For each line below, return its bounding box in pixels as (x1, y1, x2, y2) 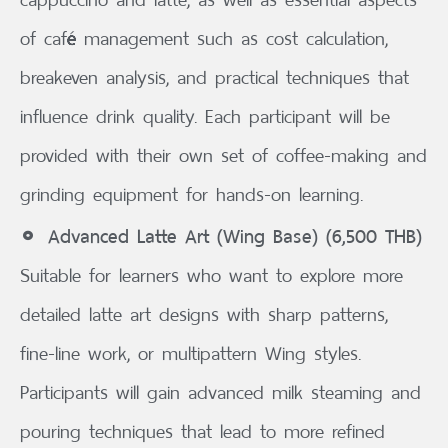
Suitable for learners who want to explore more (20, 259, 403, 293)
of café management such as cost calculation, (20, 22, 388, 56)
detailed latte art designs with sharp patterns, (20, 298, 388, 332)
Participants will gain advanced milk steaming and (20, 376, 421, 410)
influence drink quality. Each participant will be (20, 100, 390, 134)
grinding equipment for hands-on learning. (20, 178, 363, 212)
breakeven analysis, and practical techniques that (20, 61, 409, 95)
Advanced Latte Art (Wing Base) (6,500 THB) (47, 216, 422, 252)
